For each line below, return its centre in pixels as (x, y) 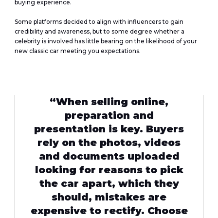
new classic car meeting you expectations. (78, 51)
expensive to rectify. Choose (109, 211)
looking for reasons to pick (109, 170)
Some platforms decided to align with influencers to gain (99, 22)
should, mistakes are (109, 197)
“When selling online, (109, 102)
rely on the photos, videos (109, 143)
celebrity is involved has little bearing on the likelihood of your (106, 41)
